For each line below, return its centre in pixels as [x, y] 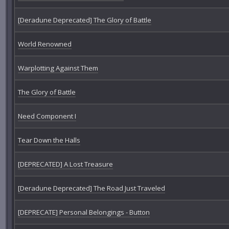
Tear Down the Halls [49, 140]
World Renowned [44, 44]
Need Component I [47, 116]
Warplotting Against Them [58, 68]
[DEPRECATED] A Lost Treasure [65, 164]
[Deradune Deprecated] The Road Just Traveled [91, 188]
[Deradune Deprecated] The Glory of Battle [84, 20]
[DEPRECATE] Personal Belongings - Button [84, 212]
